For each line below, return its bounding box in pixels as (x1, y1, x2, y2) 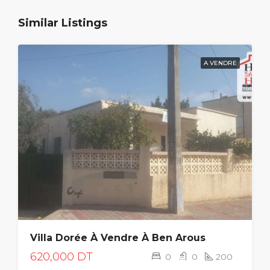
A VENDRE (204, 59, 237, 67)
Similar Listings (18, 16, 107, 30)
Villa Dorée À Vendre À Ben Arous (30, 232, 206, 243)
